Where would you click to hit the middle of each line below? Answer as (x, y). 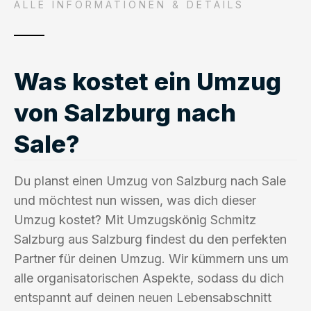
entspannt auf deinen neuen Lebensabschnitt (143, 297)
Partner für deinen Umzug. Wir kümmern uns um (151, 258)
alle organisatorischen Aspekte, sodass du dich (149, 278)
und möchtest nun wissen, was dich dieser (135, 200)
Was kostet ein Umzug (148, 81)
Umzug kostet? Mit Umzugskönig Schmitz (135, 219)
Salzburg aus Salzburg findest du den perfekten (150, 239)
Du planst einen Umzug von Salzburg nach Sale (150, 180)
